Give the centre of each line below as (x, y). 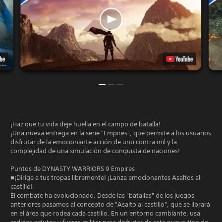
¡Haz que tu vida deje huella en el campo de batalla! (85, 124)
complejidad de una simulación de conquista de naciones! (95, 151)
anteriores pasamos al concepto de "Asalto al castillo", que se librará (110, 204)
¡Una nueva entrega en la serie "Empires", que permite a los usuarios (111, 133)
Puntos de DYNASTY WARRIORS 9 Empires (73, 168)
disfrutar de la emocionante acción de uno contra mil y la (94, 142)
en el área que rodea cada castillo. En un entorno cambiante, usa (105, 213)
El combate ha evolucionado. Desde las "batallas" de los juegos (102, 195)
